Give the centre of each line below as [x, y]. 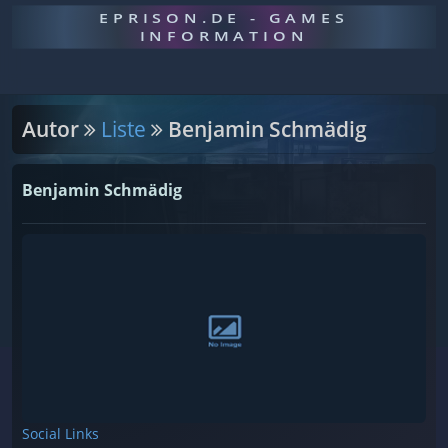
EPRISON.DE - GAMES [224, 18]
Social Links [60, 433]
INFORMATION [224, 36]
